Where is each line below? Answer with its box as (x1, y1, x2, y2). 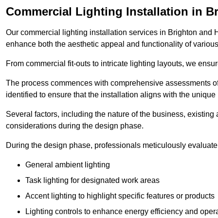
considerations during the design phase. (6, 122, 144, 130)
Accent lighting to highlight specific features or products (25, 192, 215, 200)
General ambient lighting (25, 161, 110, 169)
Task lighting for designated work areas (25, 176, 160, 185)
